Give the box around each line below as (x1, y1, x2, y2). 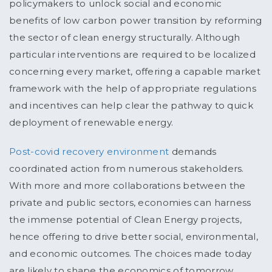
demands (169, 146, 217, 158)
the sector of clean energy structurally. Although (9, 32, 240, 44)
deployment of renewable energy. (9, 117, 176, 129)
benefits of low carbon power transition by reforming (9, 15, 262, 27)
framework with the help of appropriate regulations (9, 83, 256, 95)
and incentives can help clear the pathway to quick (9, 100, 253, 112)
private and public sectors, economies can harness (9, 197, 251, 209)
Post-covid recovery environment (9, 146, 169, 158)
